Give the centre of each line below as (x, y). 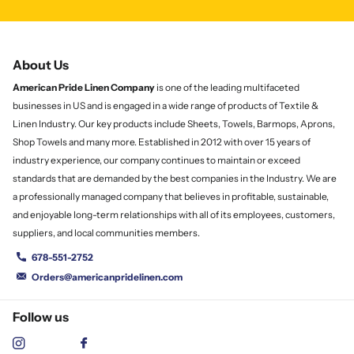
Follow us (41, 317)
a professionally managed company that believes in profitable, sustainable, (171, 196)
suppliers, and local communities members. (106, 232)
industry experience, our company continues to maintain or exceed (156, 160)
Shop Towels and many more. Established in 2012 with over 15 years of (162, 141)
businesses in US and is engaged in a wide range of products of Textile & (166, 105)
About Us (41, 64)
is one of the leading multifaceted (227, 87)
